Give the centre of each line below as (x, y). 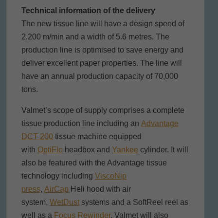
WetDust (64, 202)
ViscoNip (110, 176)
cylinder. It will (163, 149)
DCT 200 (37, 136)
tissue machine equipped (97, 136)
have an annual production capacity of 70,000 (100, 76)
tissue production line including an (81, 123)
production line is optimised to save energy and (102, 50)
